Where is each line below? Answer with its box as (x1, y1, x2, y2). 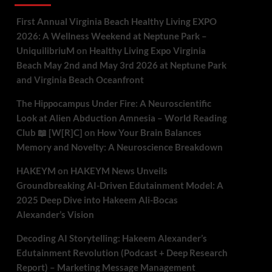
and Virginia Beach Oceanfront (16, 74, 144, 85)
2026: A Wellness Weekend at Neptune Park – (16, 30, 207, 41)
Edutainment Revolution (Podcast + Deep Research (16, 247, 228, 258)
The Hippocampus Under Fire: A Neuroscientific (16, 98, 211, 109)
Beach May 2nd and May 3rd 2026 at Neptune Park (16, 59, 226, 70)
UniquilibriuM (16, 45, 75, 56)
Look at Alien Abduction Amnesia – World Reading (16, 112, 227, 123)
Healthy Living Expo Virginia (89, 45, 206, 56)
